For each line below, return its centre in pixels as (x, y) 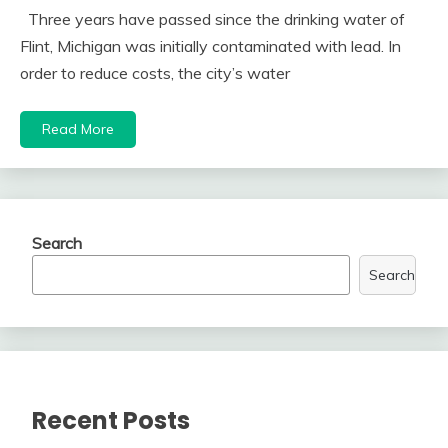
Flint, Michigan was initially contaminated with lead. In (210, 46)
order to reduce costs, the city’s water (155, 73)
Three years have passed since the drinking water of (212, 19)
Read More (78, 129)
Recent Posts (111, 421)
